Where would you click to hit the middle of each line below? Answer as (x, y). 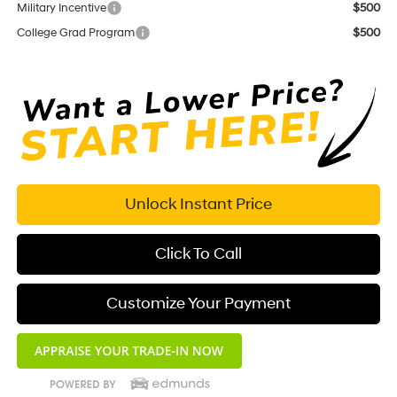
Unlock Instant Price (198, 204)
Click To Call (198, 253)
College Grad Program (75, 33)
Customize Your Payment (198, 303)
